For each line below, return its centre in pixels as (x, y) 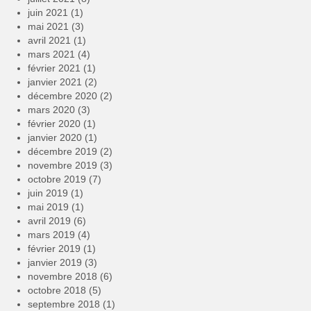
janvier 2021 (55, 82)
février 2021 (54, 68)
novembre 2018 (62, 277)
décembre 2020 (62, 96)
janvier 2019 (55, 263)
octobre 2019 (57, 179)
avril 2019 (49, 221)
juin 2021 (48, 13)
